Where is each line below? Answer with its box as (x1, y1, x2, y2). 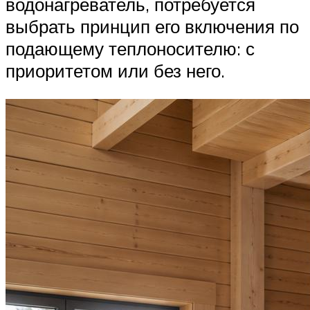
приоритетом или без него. (6, 59, 225, 82)
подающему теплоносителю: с (6, 37, 255, 60)
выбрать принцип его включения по (6, 15, 299, 37)
